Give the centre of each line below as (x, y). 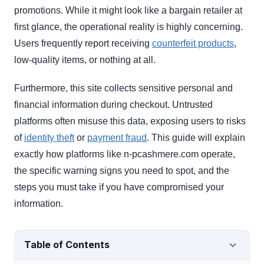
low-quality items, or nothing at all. (85, 60)
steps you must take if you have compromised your (119, 187)
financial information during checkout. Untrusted (113, 105)
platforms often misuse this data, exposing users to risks (130, 121)
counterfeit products (193, 44)
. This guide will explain (196, 138)
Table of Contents (67, 245)
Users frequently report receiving (83, 44)
